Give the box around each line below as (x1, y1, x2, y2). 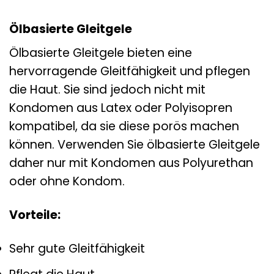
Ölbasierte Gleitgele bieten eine (9, 45, 192, 62)
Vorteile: (9, 207, 61, 224)
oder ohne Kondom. (9, 173, 125, 190)
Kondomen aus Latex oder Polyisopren (9, 100, 232, 117)
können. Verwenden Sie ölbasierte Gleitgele (9, 136, 260, 154)
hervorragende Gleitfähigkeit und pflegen (9, 63, 250, 80)
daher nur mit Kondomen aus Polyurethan (9, 155, 253, 172)
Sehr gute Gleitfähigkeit (9, 240, 145, 257)
